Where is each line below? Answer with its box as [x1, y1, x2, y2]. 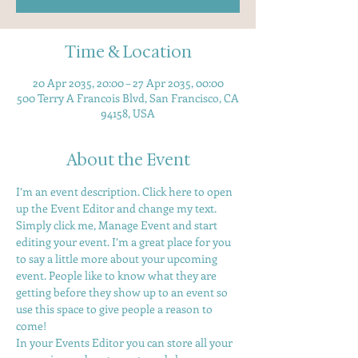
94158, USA [101, 105, 155, 121]
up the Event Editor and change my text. [16, 201, 219, 216]
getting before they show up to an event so [16, 284, 230, 300]
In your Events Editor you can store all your [16, 335, 235, 350]
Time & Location [64, 42, 192, 62]
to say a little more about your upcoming [16, 251, 220, 266]
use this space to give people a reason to [16, 301, 215, 316]
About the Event [66, 149, 190, 170]
